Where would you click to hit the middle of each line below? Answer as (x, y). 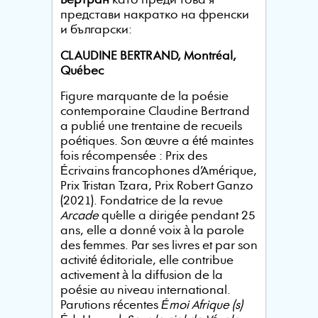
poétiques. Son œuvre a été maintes (157, 142)
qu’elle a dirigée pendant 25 (178, 216)
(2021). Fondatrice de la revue (141, 202)
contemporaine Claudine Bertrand (155, 112)
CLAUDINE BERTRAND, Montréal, (148, 56)
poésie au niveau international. (145, 291)
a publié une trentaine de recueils (151, 127)
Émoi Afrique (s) (200, 306)
